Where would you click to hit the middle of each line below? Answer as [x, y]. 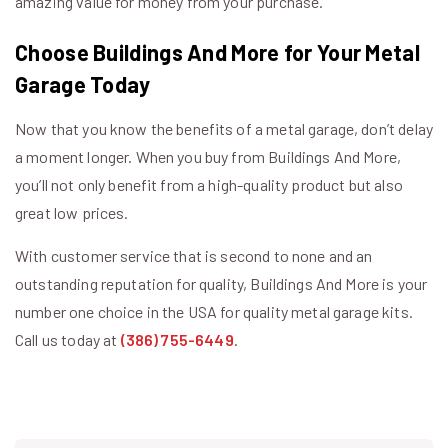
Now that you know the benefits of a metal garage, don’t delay [224, 129]
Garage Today [83, 84]
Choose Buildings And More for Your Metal [217, 52]
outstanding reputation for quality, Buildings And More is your [221, 284]
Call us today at [68, 340]
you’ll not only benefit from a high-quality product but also [209, 185]
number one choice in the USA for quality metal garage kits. [214, 312]
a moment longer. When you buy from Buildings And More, [208, 157]
